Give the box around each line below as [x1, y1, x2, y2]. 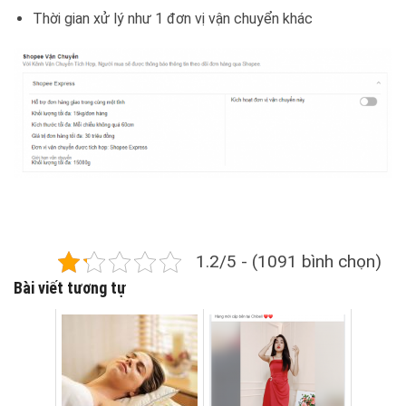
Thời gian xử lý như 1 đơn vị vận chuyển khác [32, 9, 313, 27]
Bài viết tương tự [14, 277, 126, 297]
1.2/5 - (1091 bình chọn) [196, 250, 382, 272]
